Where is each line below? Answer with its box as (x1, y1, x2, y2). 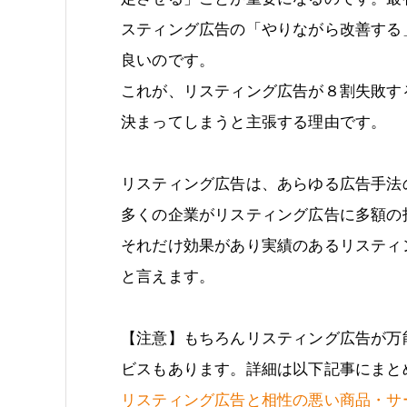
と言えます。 (121, 267, 215, 285)
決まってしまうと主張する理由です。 (121, 113, 387, 131)
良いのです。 (121, 51, 215, 69)
